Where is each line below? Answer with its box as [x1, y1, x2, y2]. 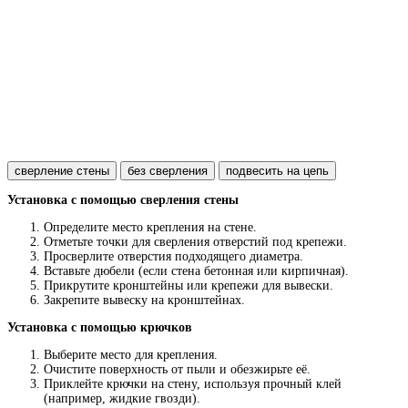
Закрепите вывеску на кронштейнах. [44, 292, 245, 307]
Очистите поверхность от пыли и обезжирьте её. [44, 362, 311, 376]
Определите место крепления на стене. [44, 219, 257, 234]
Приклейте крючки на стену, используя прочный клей [44, 376, 342, 391]
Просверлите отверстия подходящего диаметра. [44, 249, 303, 263]
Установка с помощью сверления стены [7, 192, 239, 207]
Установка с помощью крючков [7, 320, 192, 334]
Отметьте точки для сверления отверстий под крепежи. [44, 234, 347, 249]
